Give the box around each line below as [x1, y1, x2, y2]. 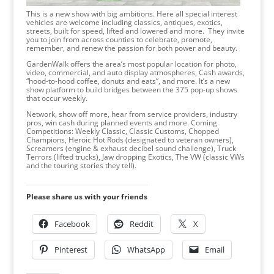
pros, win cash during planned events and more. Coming [26, 117, 217, 128]
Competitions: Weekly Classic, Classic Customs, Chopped [26, 126, 219, 137]
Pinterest [54, 244, 87, 256]
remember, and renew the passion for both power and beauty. [26, 43, 237, 54]
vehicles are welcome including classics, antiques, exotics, [26, 17, 223, 28]
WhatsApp [127, 244, 165, 256]
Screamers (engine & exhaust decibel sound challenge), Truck [26, 143, 236, 154]
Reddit [129, 218, 154, 230]
